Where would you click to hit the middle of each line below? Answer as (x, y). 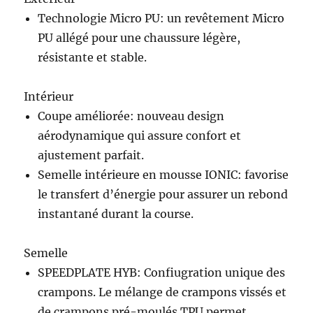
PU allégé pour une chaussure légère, (139, 37)
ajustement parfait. (91, 155)
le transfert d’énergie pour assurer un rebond (163, 194)
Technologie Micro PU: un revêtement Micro (161, 18)
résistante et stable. (93, 57)
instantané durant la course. (116, 213)
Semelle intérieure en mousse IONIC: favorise (163, 174)
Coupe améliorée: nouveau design (131, 116)
